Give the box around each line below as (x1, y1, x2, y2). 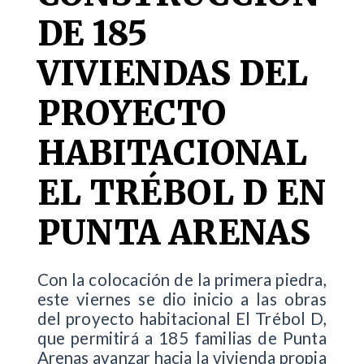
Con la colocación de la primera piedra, (37, 269, 327, 289)
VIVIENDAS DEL (37, 52, 309, 95)
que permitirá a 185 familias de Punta (37, 327, 327, 348)
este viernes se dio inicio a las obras (37, 288, 327, 309)
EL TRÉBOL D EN (37, 171, 326, 214)
